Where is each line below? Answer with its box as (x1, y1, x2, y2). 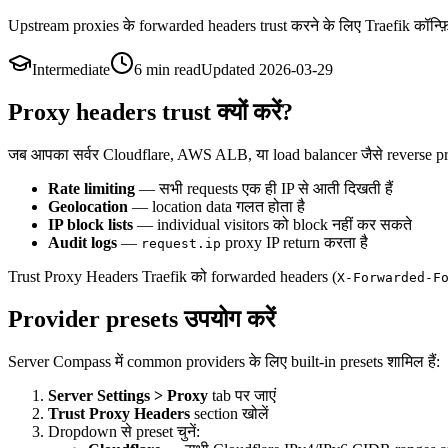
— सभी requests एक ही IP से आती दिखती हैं (135, 179, 393, 197)
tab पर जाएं (208, 386, 276, 404)
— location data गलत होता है (128, 197, 305, 215)
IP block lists (48, 215, 133, 233)
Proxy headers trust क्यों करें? (8, 98, 293, 125)
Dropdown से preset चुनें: (48, 422, 200, 440)
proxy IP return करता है (221, 233, 368, 251)
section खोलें (190, 404, 269, 422)
